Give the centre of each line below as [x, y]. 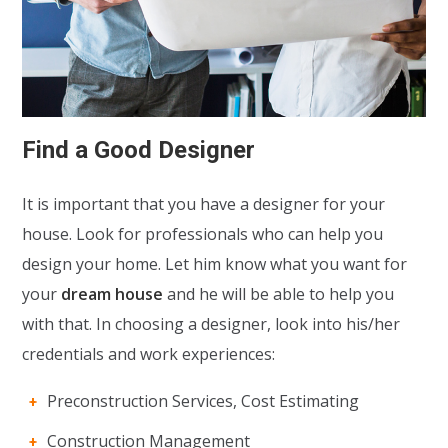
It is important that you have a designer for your [204, 203]
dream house [112, 293]
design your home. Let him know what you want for [215, 263]
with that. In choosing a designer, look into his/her [211, 323]
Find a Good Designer [139, 149]
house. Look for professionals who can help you [203, 233]
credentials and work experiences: [149, 353]
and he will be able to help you [279, 293]
